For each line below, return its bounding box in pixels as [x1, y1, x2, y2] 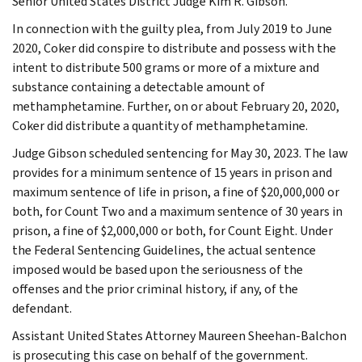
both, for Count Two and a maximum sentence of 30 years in [12, 202, 343, 220]
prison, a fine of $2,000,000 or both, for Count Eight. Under [12, 221, 333, 239]
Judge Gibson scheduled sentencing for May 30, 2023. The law [12, 144, 348, 162]
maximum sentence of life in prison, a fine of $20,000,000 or [12, 183, 339, 200]
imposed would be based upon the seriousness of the [12, 260, 303, 278]
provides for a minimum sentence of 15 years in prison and [12, 163, 332, 181]
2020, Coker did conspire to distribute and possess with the [12, 39, 336, 57]
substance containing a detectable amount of [12, 78, 265, 95]
